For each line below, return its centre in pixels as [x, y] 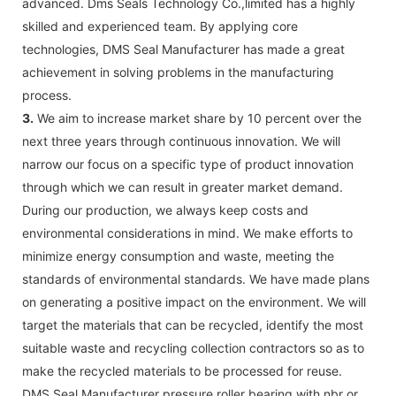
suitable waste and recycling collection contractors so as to [193, 347]
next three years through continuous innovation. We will [181, 141]
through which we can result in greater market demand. [183, 187]
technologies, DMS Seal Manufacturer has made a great [183, 49]
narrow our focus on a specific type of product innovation [188, 164]
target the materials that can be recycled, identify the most [193, 324]
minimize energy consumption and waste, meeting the [178, 255]
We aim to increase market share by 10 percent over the [198, 118]
